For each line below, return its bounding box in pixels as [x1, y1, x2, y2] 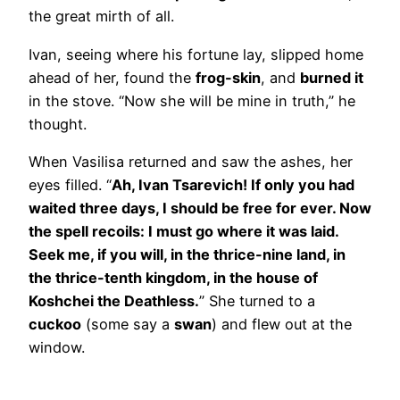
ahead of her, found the [29, 68, 196, 87]
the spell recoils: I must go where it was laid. [29, 222, 338, 241]
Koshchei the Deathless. [29, 292, 199, 311]
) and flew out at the [212, 315, 352, 334]
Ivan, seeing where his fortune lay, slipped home [29, 45, 363, 63]
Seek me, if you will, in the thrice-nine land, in [29, 246, 346, 264]
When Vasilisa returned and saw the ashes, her [29, 153, 353, 171]
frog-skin [196, 68, 261, 87]
